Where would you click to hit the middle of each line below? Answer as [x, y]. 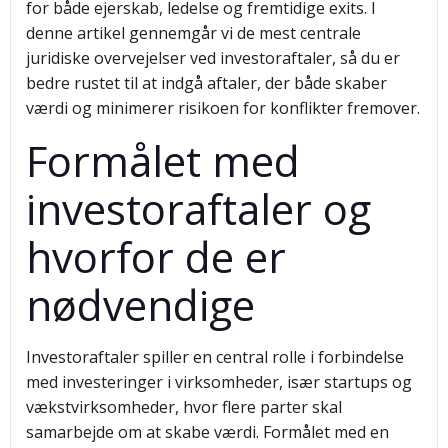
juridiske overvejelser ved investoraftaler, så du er [213, 58]
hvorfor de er [156, 256]
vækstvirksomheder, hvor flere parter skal [184, 407]
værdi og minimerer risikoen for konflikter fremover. [223, 108]
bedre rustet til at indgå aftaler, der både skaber [206, 83]
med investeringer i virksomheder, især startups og [219, 382]
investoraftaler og [198, 208]
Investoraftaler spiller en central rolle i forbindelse [215, 357]
